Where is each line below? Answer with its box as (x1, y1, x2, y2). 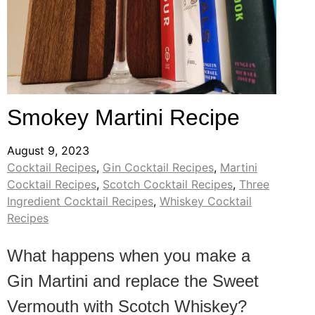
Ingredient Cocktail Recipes (7, 194, 153, 209)
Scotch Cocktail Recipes (103, 177, 233, 192)
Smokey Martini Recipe (7, 105, 240, 131)
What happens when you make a (7, 246, 250, 266)
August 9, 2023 (7, 143, 89, 158)
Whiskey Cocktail (160, 194, 252, 209)
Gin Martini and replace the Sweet (7, 271, 259, 291)
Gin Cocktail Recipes (103, 160, 214, 175)
